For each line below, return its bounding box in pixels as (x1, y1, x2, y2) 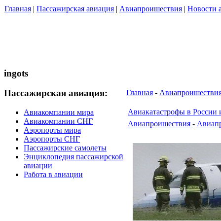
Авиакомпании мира (24, 108, 94, 117)
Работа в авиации (24, 170, 83, 179)
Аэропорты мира (24, 126, 81, 135)
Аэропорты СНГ (24, 135, 80, 144)
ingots (4, 68, 28, 78)
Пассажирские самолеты (24, 144, 107, 152)
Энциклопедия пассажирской (24, 152, 123, 161)
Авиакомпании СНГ (24, 117, 93, 126)
